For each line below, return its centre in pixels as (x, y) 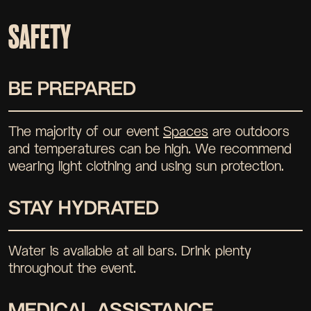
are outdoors (249, 132)
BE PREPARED (72, 89)
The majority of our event (86, 132)
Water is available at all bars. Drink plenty (130, 251)
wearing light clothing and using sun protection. (146, 166)
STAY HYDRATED (84, 208)
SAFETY (40, 38)
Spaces (186, 132)
